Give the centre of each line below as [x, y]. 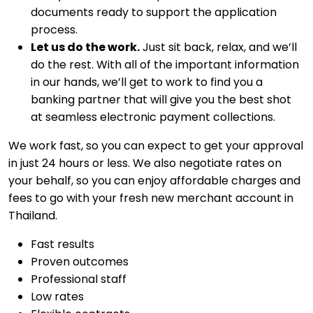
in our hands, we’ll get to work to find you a [147, 82]
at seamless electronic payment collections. [153, 117]
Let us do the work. [85, 48]
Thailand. [33, 216]
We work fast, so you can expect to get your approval [156, 146]
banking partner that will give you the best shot [161, 100]
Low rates [57, 297]
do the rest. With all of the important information [165, 65]
